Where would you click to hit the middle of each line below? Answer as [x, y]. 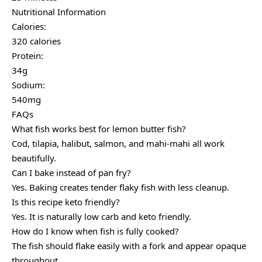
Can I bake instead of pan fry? [71, 173]
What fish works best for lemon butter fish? [99, 129]
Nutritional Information [59, 12]
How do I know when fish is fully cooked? [95, 231]
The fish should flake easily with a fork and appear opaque [129, 246]
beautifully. [34, 158]
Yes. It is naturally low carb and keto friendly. [101, 217]
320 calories [36, 41]
